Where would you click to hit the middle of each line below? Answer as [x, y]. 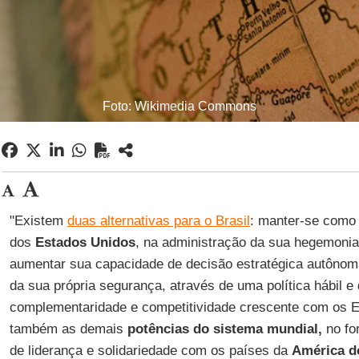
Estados [61, 242]
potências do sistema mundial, [224, 329]
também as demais [68, 329]
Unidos [113, 242]
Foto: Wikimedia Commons [179, 106]
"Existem [38, 221]
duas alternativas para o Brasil [158, 221]
